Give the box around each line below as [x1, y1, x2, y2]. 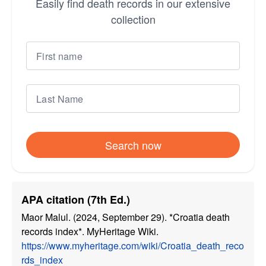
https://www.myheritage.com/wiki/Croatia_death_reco [21, 239, 244, 252]
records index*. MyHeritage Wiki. [21, 224, 159, 238]
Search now [104, 137, 161, 153]
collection [110, 11, 156, 27]
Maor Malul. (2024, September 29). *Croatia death [21, 210, 230, 224]
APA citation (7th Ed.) [21, 192, 130, 207]
